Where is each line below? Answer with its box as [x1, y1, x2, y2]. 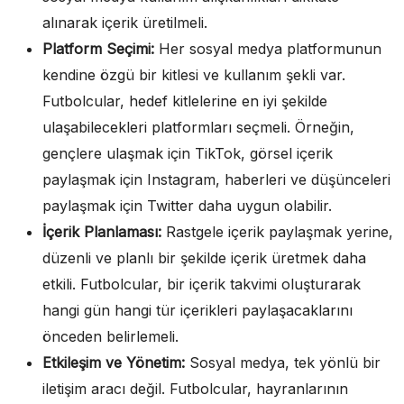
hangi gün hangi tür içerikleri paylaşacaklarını [42, 300, 353, 319]
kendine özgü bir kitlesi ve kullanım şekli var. [42, 65, 345, 84]
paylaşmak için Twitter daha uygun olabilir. [42, 196, 332, 215]
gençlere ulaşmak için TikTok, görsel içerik [42, 143, 333, 162]
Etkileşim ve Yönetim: [42, 353, 185, 372]
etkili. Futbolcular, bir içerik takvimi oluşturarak [42, 274, 361, 293]
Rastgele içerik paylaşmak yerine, [161, 222, 393, 241]
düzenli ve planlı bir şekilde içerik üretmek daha [42, 248, 366, 267]
